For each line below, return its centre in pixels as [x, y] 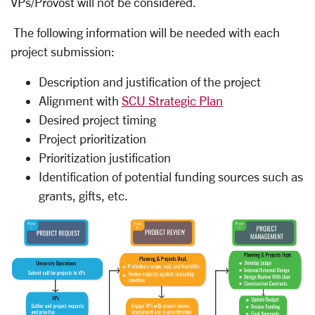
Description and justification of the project [150, 82]
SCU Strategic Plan [172, 101]
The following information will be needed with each [145, 32]
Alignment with [80, 101]
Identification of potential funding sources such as [171, 176]
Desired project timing [99, 120]
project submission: [65, 51]
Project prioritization [92, 139]
